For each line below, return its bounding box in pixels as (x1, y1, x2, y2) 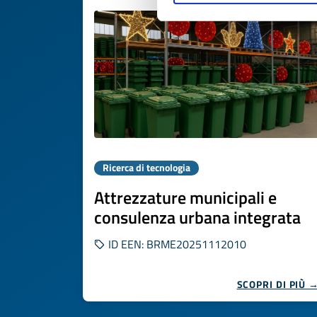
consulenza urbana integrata (94, 204, 301, 230)
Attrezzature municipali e (94, 185, 277, 210)
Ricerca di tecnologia (103, 161, 190, 175)
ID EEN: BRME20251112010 (105, 236, 246, 253)
